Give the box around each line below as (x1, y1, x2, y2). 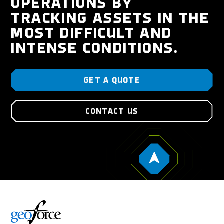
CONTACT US (85, 107, 139, 116)
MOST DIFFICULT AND (11, 26, 172, 42)
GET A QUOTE (83, 76, 141, 85)
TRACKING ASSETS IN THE (11, 11, 210, 27)
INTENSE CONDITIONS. (11, 41, 179, 57)
